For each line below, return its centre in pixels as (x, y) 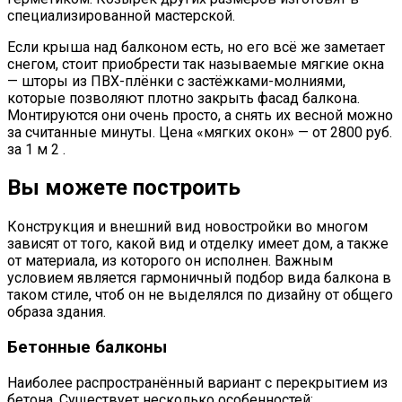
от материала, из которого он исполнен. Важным (170, 261)
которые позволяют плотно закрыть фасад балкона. (184, 98)
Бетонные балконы (87, 348)
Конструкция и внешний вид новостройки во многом (188, 227)
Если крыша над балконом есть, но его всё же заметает (196, 47)
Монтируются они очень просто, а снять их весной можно (200, 115)
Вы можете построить (124, 188)
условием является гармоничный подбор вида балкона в (199, 278)
